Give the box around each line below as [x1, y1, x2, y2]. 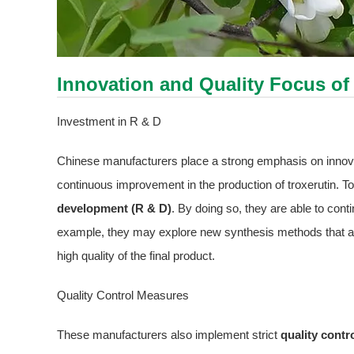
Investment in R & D [57, 115, 161, 129]
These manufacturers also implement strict [57, 328, 281, 342]
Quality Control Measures [57, 288, 189, 303]
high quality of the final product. [57, 249, 215, 263]
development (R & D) [57, 201, 171, 216]
